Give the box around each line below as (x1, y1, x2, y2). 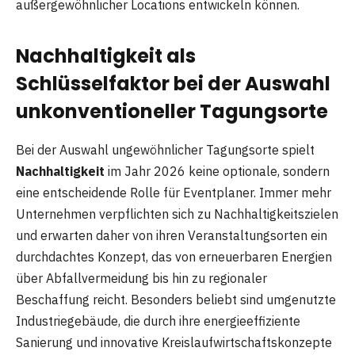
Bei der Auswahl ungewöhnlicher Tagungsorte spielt (16, 141, 315, 158)
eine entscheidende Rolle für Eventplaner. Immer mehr (16, 184, 331, 200)
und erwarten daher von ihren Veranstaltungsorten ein (16, 227, 327, 243)
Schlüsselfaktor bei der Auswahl (16, 70, 330, 97)
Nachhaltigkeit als (16, 42, 196, 69)
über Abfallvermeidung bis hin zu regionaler (16, 269, 267, 286)
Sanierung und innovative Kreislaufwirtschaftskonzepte (16, 334, 332, 350)
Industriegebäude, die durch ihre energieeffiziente (16, 312, 300, 329)
